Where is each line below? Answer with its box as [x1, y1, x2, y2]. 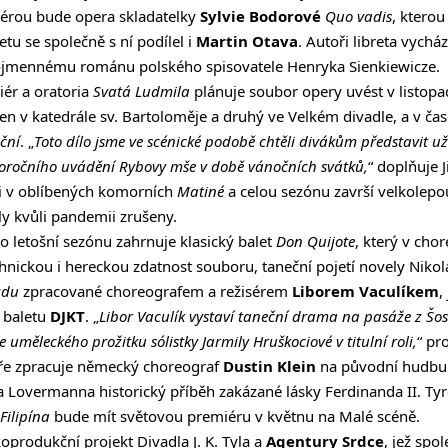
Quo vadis [325, 6, 392, 27]
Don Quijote [276, 231, 355, 252]
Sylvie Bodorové [200, 6, 321, 27]
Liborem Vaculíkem [292, 281, 439, 302]
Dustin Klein [223, 356, 316, 377]
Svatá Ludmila [93, 81, 190, 102]
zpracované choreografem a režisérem [19, 281, 292, 302]
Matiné [177, 181, 224, 202]
